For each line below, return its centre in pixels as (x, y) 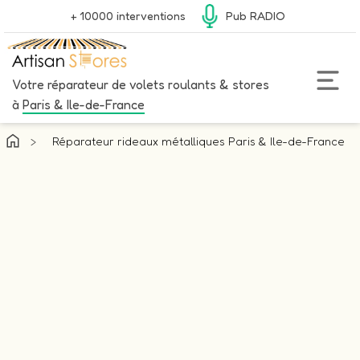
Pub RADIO (256, 16)
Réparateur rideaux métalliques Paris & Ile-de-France (199, 141)
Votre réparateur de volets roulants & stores (141, 85)
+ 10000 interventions (128, 16)
